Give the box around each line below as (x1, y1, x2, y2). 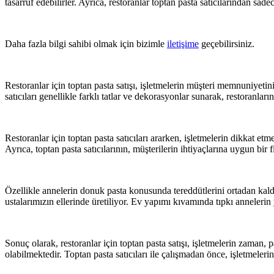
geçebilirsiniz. (199, 38, 254, 49)
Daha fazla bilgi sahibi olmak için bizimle (5, 38, 167, 49)
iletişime (167, 38, 199, 49)
